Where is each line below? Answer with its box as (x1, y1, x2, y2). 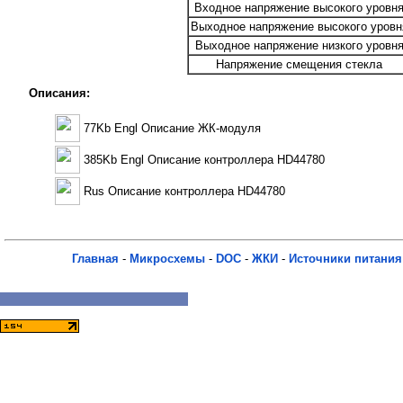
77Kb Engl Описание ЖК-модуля (84, 121, 261, 135)
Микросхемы (130, 252, 205, 266)
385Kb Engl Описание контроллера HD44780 (84, 152, 325, 166)
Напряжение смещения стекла (216, 58, 382, 72)
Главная (72, 252, 119, 266)
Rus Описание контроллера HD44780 (84, 184, 285, 198)
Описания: (28, 86, 90, 101)
